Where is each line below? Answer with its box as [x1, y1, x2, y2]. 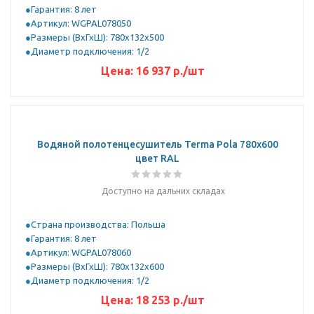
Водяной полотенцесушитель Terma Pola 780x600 [36, 139, 278, 150]
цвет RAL [135, 153, 179, 164]
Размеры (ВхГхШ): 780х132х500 [31, 32, 164, 42]
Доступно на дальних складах [101, 186, 225, 196]
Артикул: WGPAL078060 [31, 247, 131, 257]
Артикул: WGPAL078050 [31, 18, 131, 28]
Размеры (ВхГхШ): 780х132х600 [31, 261, 164, 271]
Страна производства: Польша [31, 219, 165, 229]
